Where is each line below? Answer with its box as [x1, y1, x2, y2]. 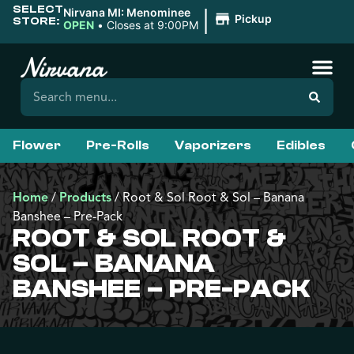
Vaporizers [175, 138, 251, 153]
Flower [13, 138, 61, 153]
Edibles [277, 138, 326, 153]
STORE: [13, 14, 59, 28]
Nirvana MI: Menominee [63, 6, 190, 19]
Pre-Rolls [86, 138, 149, 153]
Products [59, 190, 111, 205]
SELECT [13, 2, 63, 16]
